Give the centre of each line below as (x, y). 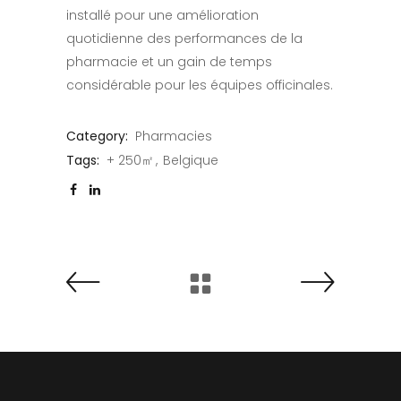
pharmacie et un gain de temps (169, 61)
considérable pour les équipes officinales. (200, 85)
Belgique (191, 160)
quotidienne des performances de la (184, 38)
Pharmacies (174, 136)
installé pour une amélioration (162, 15)
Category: (97, 136)
